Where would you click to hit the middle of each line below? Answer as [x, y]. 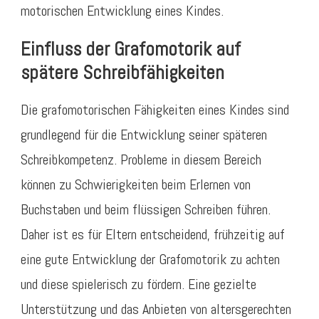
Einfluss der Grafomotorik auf [131, 49]
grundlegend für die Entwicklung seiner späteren [144, 134]
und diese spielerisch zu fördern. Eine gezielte [138, 284]
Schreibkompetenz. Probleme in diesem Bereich [141, 159]
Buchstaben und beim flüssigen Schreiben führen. [146, 209]
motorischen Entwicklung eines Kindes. [122, 11]
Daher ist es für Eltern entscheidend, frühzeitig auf [153, 234]
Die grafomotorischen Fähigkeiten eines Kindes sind [155, 109]
